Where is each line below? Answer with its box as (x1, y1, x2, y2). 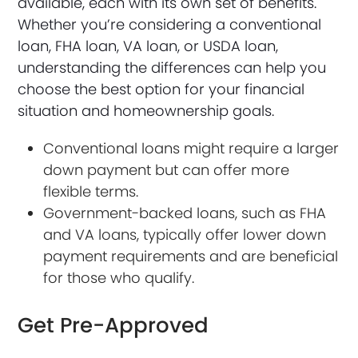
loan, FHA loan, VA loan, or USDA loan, (18, 36, 279, 57)
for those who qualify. (43, 268, 195, 288)
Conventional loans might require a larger (43, 138, 340, 159)
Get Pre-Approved (18, 311, 209, 340)
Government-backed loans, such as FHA (43, 203, 327, 224)
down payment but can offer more (43, 160, 290, 181)
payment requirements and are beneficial (43, 246, 339, 267)
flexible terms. (43, 181, 139, 202)
